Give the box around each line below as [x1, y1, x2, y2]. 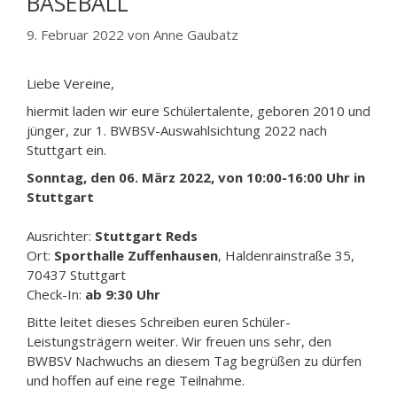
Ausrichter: [27, 226, 91, 245]
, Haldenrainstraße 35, [218, 245, 354, 264]
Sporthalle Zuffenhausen [51, 245, 218, 264]
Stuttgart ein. [27, 140, 106, 159]
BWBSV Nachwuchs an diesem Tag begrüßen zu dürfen [27, 351, 362, 370]
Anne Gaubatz [153, 25, 238, 43]
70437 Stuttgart [27, 265, 126, 284]
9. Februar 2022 [27, 25, 124, 43]
